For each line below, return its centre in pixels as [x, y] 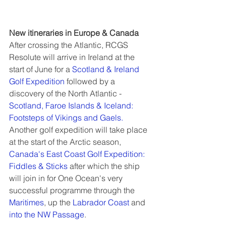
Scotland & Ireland [107, 69]
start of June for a [41, 69]
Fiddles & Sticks [38, 166]
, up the [58, 202]
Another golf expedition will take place [79, 129]
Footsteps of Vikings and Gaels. [66, 117]
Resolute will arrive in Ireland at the [73, 57]
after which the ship [105, 166]
